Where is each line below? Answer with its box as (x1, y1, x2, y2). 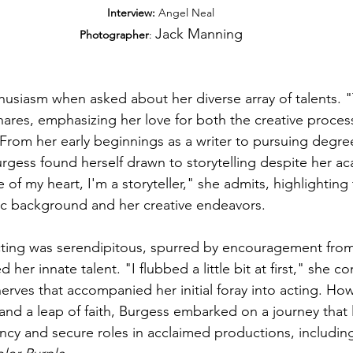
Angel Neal (155, 5, 214, 20)
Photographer (79, 27, 149, 42)
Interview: (107, 5, 155, 20)
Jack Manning (154, 24, 243, 43)
